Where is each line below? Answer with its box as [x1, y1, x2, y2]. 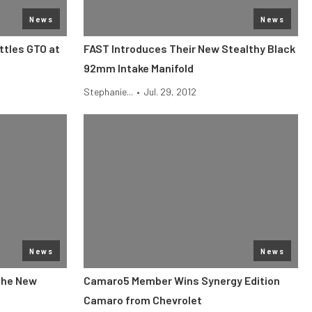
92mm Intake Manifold [84, 61, 194, 75]
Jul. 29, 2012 [143, 86, 196, 97]
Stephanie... [84, 86, 133, 97]
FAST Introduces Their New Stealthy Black [84, 42, 295, 55]
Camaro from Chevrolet [84, 293, 202, 306]
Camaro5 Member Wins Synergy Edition [84, 274, 280, 287]
